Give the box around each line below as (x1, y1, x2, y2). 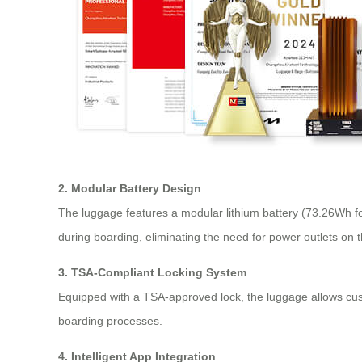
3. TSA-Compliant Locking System (58, 265, 246, 279)
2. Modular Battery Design (58, 181, 201, 195)
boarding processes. (58, 314, 162, 327)
